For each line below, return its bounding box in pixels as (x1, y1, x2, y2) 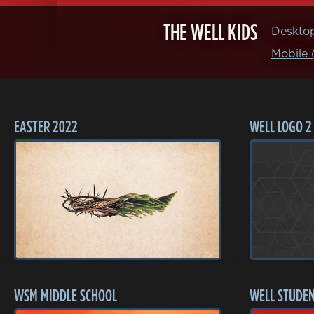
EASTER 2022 (14, 114, 78, 138)
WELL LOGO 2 (250, 114, 312, 138)
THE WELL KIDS (163, 15, 257, 48)
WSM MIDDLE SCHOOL (14, 283, 117, 307)
